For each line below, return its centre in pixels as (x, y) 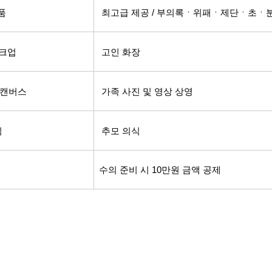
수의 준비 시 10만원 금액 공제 (160, 170)
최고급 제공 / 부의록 (143, 13)
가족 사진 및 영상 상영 (144, 92)
